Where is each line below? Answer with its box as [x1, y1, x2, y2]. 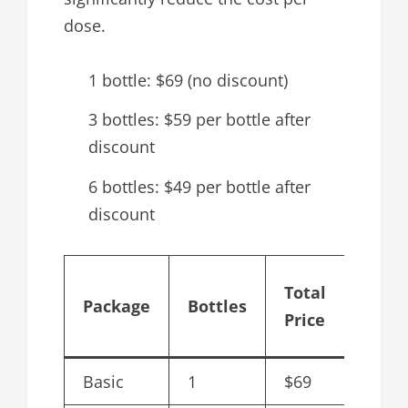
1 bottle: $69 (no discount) [88, 68, 288, 91]
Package [83, 294, 150, 317]
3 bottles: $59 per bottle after [88, 108, 311, 131]
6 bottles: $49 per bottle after [88, 175, 311, 198]
